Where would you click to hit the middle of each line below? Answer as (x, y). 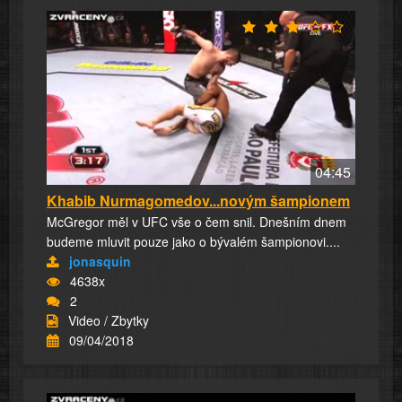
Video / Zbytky (109, 320)
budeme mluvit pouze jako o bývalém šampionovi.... (193, 241)
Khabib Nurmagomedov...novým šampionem (198, 200)
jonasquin (100, 261)
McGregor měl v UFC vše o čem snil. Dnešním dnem (197, 221)
